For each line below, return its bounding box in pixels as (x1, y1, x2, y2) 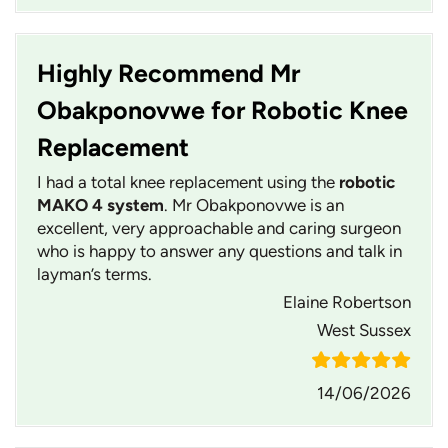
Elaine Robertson (283, 292, 411, 313)
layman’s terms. (37, 264, 152, 285)
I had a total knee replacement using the (37, 172, 339, 193)
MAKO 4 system (37, 195, 164, 216)
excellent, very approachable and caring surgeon (37, 218, 401, 239)
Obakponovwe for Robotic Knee (37, 95, 408, 126)
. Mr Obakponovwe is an (164, 195, 344, 216)
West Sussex (317, 320, 411, 341)
